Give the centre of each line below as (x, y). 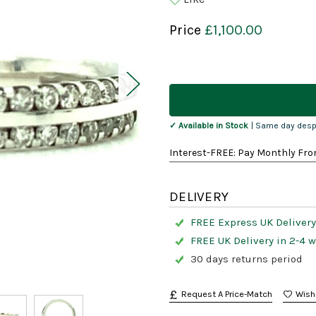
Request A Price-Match (227, 294)
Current (187, 84)
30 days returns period (247, 259)
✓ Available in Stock (209, 126)
